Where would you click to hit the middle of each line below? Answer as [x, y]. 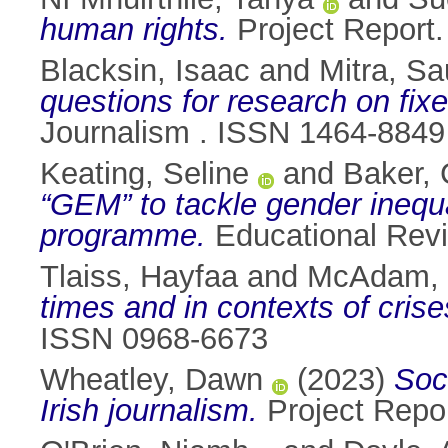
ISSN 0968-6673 [154, 339]
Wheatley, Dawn [151, 380]
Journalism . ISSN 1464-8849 [242, 133]
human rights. [134, 30]
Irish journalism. [149, 411]
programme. [123, 236]
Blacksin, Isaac [145, 71]
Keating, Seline [144, 174]
